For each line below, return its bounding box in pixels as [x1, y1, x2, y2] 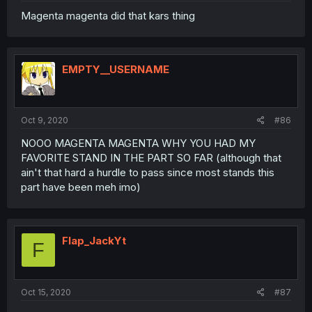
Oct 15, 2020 [21, 286, 71, 297]
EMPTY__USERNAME [62, 62, 169, 76]
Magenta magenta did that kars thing [21, 8, 195, 22]
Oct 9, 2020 [21, 115, 68, 125]
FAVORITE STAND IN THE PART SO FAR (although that [21, 151, 281, 164]
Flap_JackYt [62, 234, 126, 247]
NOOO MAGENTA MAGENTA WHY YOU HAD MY [21, 136, 256, 150]
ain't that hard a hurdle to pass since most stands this [21, 166, 274, 179]
